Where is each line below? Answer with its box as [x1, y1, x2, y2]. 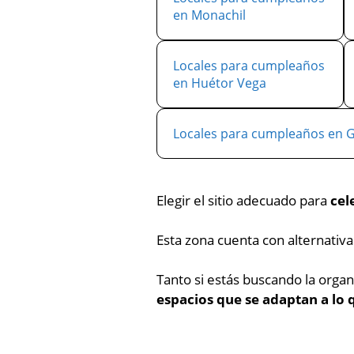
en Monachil [173, 6, 246, 24]
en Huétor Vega [173, 74, 266, 92]
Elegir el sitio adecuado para [156, 191, 330, 209]
